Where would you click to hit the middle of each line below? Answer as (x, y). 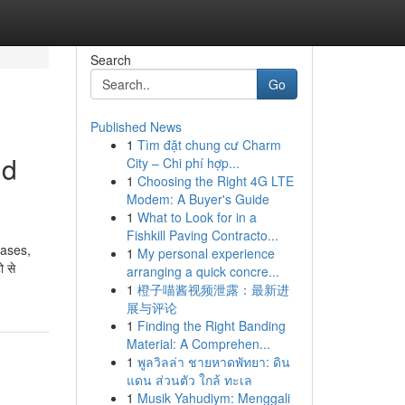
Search (110, 60)
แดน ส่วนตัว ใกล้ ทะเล (189, 380)
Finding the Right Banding (211, 325)
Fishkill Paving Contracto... (202, 235)
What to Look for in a (197, 217)
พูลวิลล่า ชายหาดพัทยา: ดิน (213, 362)
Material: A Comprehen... (198, 344)
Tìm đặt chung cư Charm (209, 145)
